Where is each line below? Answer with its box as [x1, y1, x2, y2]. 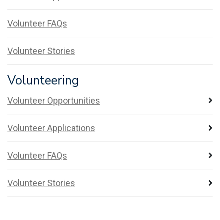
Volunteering [7, 72, 79, 89]
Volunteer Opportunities [7, 95, 100, 106]
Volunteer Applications [7, 122, 95, 133]
